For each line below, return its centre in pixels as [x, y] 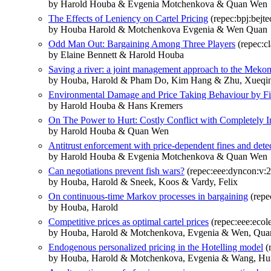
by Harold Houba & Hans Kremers [116, 105]
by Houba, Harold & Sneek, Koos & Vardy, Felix [143, 181]
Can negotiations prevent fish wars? [116, 171]
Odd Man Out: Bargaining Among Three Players [142, 44]
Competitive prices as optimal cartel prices [129, 221]
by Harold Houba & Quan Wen [109, 131]
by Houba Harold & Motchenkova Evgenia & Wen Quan [158, 29]
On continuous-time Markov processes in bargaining [148, 196]
